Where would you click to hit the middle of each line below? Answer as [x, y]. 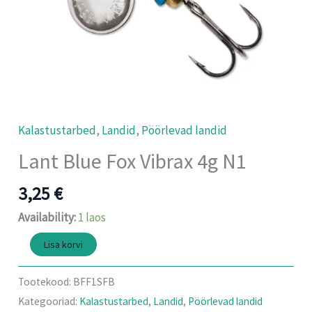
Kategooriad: [49, 301]
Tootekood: [46, 281]
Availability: [47, 217]
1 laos [92, 217]
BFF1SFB [94, 281]
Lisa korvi [64, 245]
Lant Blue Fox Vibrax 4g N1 [133, 161]
